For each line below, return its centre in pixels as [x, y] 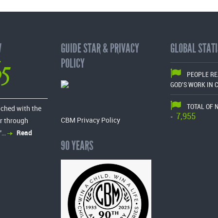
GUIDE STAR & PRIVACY [100, 48]
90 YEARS [77, 145]
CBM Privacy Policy [91, 120]
